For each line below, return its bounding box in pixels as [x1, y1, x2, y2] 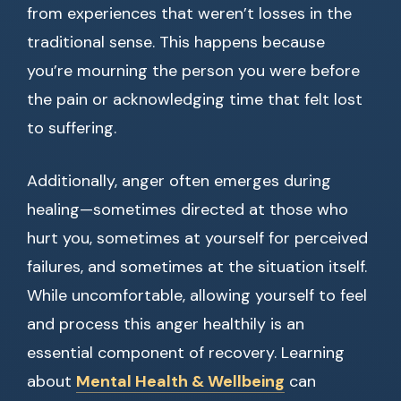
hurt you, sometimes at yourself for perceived [27, 227, 368, 250]
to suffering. [27, 117, 116, 140]
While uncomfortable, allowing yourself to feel [27, 285, 367, 307]
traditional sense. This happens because [27, 31, 325, 54]
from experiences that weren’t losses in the [27, 3, 352, 25]
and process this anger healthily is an [27, 313, 304, 336]
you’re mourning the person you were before [27, 60, 360, 82]
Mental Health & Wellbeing [76, 371, 285, 393]
